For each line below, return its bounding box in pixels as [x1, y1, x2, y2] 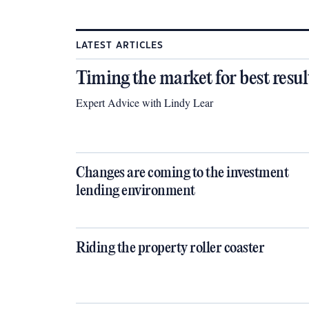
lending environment [76, 183, 195, 199]
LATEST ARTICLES [76, 41, 163, 50]
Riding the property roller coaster [76, 240, 264, 257]
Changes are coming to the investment [76, 165, 288, 181]
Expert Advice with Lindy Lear [76, 95, 213, 110]
